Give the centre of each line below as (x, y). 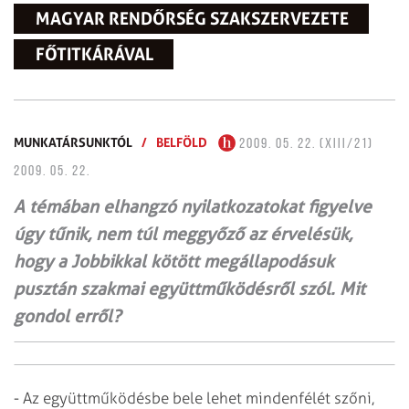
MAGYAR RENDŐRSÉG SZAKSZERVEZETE (192, 18)
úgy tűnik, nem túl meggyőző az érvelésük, (183, 234)
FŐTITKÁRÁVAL (94, 54)
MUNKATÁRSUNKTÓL (73, 142)
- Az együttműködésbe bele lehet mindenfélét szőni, (194, 398)
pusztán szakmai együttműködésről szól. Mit (189, 288)
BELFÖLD (182, 142)
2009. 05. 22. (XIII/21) (304, 144)
